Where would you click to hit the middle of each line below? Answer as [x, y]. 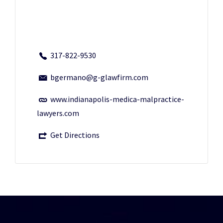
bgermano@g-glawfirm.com [99, 77]
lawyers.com [58, 113]
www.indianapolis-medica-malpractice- [117, 99]
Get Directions [75, 135]
